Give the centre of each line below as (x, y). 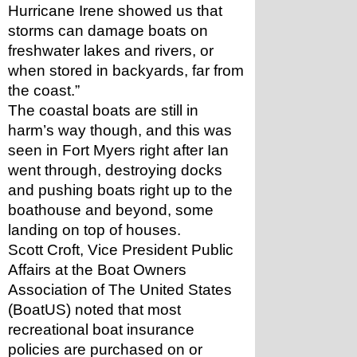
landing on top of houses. (94, 230)
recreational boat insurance (101, 330)
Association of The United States (120, 290)
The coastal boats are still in (103, 110)
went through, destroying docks (115, 170)
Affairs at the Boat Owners (97, 270)
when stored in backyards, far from (126, 71)
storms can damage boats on (108, 31)
